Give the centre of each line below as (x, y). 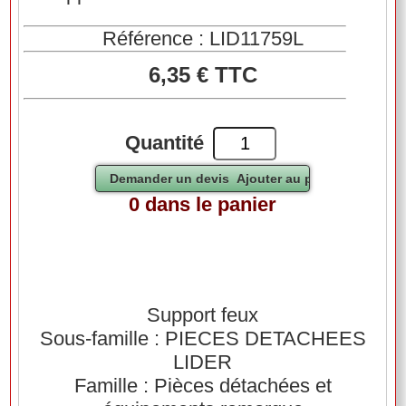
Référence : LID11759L (203, 39)
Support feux (203, 315)
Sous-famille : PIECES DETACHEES (203, 339)
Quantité (165, 143)
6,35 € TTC (203, 75)
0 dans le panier (203, 205)
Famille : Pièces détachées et (203, 386)
